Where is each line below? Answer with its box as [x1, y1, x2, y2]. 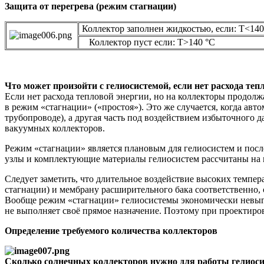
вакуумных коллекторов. [5, 123, 105, 134]
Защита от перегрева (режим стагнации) [5, 1, 176, 12]
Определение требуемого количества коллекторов [5, 226, 217, 236]
